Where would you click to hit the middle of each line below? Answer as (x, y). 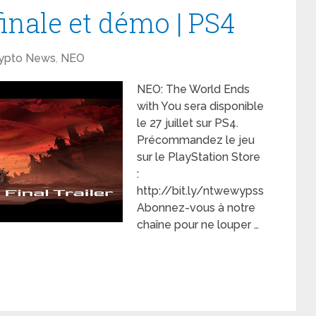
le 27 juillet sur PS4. (188, 123)
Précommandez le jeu (196, 140)
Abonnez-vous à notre (196, 208)
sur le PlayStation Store (199, 157)
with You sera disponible (200, 106)
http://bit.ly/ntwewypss (200, 191)
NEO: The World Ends (193, 89)
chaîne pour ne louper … (198, 225)
